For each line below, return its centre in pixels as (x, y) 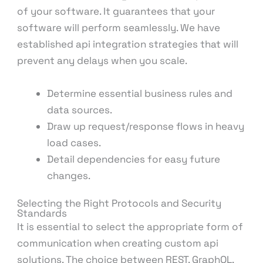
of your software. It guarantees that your (116, 11)
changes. (69, 175)
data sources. (80, 109)
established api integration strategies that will (128, 44)
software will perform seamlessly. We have (119, 28)
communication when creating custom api (118, 243)
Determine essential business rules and (140, 93)
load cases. (74, 142)
